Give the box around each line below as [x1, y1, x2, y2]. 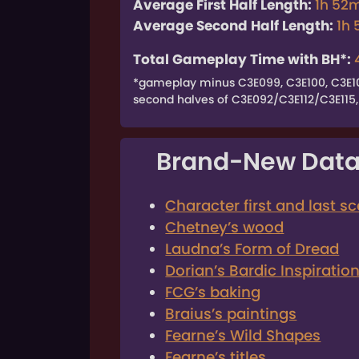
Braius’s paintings [165, 304, 297, 325]
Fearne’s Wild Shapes [165, 325, 321, 346]
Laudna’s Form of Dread [165, 239, 340, 260]
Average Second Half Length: [133, 15, 334, 35]
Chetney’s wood [165, 217, 284, 238]
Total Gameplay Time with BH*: [133, 49, 352, 69]
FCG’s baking [165, 282, 261, 303]
